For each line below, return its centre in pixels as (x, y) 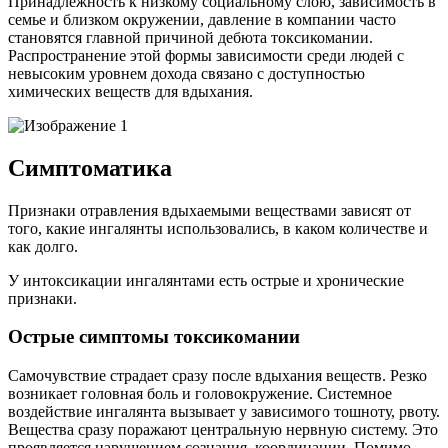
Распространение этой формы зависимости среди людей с (206, 55)
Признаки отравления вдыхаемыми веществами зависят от (209, 210)
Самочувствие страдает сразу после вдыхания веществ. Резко (217, 376)
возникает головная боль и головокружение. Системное (200, 394)
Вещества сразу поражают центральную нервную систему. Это (223, 430)
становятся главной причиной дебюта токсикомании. (190, 37)
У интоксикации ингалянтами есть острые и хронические (206, 280)
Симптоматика (90, 167)
